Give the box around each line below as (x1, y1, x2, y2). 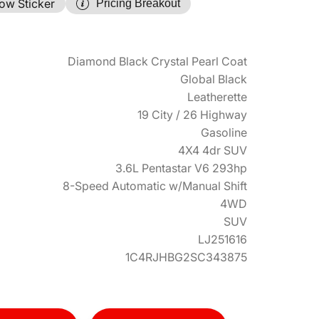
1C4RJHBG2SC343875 (125, 250, 247, 264)
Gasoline (201, 125, 247, 140)
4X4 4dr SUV (178, 143, 247, 157)
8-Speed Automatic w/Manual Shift (63, 179, 247, 193)
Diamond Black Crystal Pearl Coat (68, 54, 247, 68)
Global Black (180, 72, 247, 86)
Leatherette (187, 90, 247, 104)
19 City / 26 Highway (137, 108, 247, 122)
